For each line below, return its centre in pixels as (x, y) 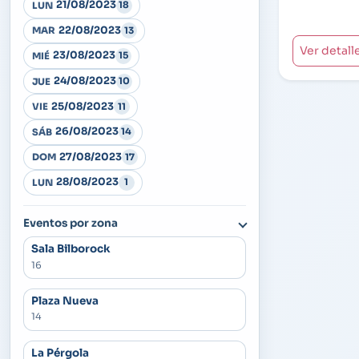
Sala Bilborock (71, 249)
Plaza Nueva (65, 301)
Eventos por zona (71, 223)
